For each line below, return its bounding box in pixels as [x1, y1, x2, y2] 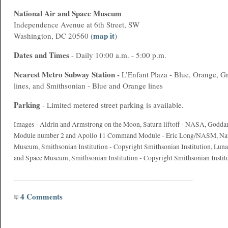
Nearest [14, 69, 40, 80]
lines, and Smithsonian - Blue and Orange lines [14, 80, 163, 91]
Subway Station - [65, 69, 122, 80]
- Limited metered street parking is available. [40, 100, 184, 110]
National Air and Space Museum [14, 8, 122, 19]
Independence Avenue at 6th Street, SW [14, 19, 139, 30]
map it [93, 30, 115, 41]
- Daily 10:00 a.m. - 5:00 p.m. [69, 50, 166, 60]
